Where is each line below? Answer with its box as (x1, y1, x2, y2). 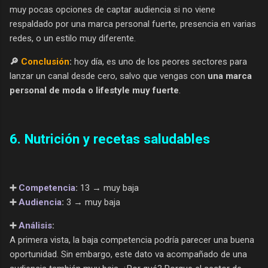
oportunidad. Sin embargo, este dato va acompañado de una (10, 248, 247, 260)
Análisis (19, 220, 52, 231)
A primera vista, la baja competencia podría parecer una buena (10, 234, 254, 245)
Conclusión (21, 56, 69, 67)
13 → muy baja (78, 182, 139, 193)
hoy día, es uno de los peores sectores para (72, 56, 247, 67)
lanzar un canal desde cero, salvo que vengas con (10, 70, 208, 81)
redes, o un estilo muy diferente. (10, 32, 136, 44)
